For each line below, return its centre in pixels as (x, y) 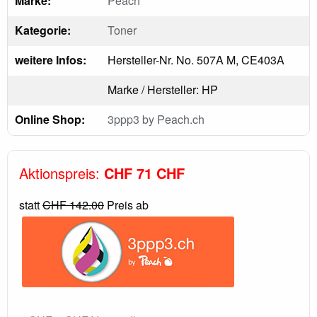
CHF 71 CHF (144, 173)
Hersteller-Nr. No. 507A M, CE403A (196, 59)
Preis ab (126, 204)
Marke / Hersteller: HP (163, 89)
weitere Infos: (51, 59)
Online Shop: (50, 119)
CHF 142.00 (73, 204)
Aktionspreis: (62, 173)
